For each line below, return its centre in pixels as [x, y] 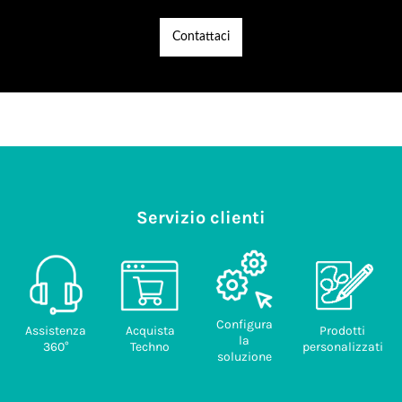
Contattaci [201, 37]
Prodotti [342, 331]
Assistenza [56, 331]
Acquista [150, 331]
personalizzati [342, 347]
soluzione [244, 357]
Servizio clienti [201, 218]
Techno [150, 347]
